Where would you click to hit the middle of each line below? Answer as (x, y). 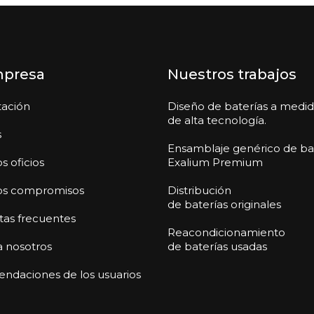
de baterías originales (224, 204)
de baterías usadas (217, 246)
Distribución (199, 190)
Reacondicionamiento (226, 232)
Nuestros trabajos (232, 74)
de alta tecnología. (217, 120)
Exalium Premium (215, 162)
